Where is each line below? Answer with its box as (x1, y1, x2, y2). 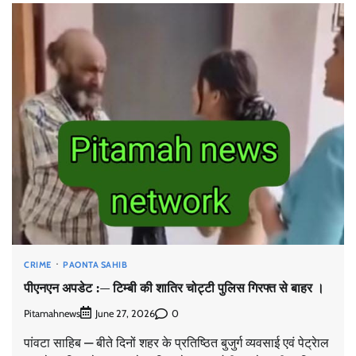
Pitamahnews (24, 307, 80, 319)
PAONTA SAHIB (63, 259, 127, 271)
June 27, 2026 (95, 308, 155, 320)
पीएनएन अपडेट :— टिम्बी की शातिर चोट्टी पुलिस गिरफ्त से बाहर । (24, 278, 324, 296)
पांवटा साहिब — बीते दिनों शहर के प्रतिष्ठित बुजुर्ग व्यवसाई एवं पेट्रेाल (24, 335, 329, 351)
